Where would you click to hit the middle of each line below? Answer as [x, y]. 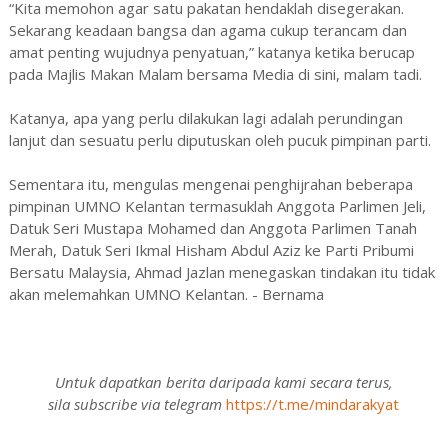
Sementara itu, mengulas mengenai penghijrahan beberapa [210, 183]
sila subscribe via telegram [135, 403]
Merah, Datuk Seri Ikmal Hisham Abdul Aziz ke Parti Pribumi [211, 249]
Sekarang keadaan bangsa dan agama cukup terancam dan [207, 29]
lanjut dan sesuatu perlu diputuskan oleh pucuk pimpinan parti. [219, 139]
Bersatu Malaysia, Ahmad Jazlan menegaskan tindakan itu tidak [221, 271]
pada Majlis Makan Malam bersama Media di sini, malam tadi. [215, 73]
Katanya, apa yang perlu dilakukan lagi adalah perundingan [205, 117]
